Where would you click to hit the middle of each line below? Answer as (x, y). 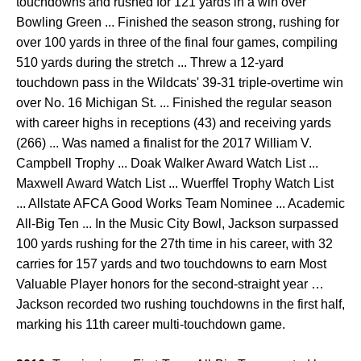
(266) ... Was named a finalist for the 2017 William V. (164, 143)
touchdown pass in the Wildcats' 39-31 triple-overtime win (180, 83)
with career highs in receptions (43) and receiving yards (174, 123)
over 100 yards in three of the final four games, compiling (177, 42)
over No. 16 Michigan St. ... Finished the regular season (174, 103)
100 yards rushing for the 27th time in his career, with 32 (174, 244)
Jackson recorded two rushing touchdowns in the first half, (180, 304)
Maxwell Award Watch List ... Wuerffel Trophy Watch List (175, 183)
